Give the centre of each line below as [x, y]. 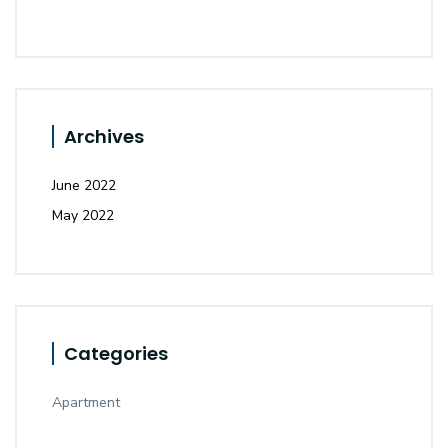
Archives [104, 136]
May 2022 [83, 215]
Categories [116, 353]
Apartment [86, 402]
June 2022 [84, 185]
